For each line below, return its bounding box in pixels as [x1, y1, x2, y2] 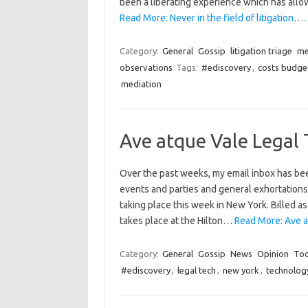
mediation [120, 79, 162, 89]
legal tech [177, 265, 216, 275]
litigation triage [230, 46, 292, 56]
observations [119, 63, 173, 72]
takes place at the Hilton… [119, 215, 234, 226]
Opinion [256, 249, 289, 258]
